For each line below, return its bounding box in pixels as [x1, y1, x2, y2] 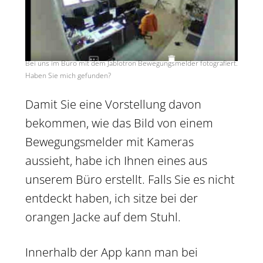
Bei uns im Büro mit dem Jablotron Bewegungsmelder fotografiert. [25, 58, 238, 68]
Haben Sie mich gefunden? [25, 70, 111, 80]
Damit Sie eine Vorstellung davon [25, 96, 201, 112]
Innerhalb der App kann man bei [25, 244, 198, 260]
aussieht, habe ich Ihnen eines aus [25, 152, 207, 168]
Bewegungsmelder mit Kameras [25, 133, 194, 150]
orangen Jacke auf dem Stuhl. [25, 208, 181, 225]
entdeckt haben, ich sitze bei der [25, 190, 198, 206]
